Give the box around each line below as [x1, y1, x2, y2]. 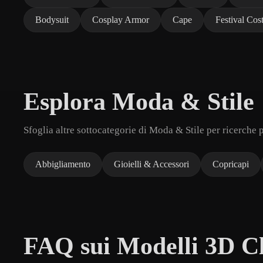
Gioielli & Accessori [114, 159, 189, 169]
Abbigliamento [35, 159, 90, 169]
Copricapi [213, 159, 249, 169]
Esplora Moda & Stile [23, 87, 254, 115]
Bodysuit [35, 14, 69, 25]
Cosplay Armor [92, 14, 149, 25]
